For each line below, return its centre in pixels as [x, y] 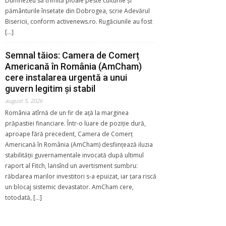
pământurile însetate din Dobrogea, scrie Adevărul [77, 11]
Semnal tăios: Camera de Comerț [72, 55]
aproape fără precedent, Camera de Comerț [69, 134]
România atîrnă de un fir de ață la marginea [67, 112]
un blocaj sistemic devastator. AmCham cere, [69, 187]
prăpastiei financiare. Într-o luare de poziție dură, [75, 123]
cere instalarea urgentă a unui [66, 77]
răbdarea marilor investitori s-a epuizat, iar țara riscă [81, 176]
